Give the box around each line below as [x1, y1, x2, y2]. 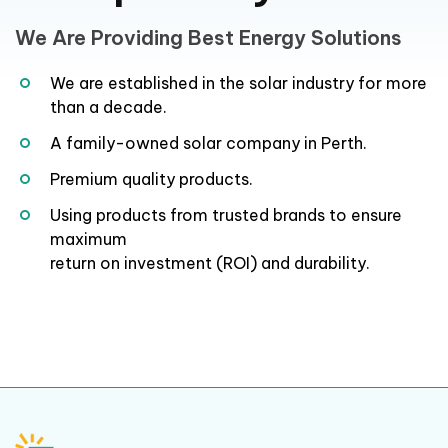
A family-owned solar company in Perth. [50, 133, 367, 153]
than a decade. [50, 97, 167, 117]
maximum [50, 229, 127, 249]
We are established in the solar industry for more [50, 73, 427, 93]
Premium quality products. [50, 169, 253, 189]
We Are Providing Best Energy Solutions [15, 25, 402, 50]
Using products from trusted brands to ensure [50, 205, 402, 225]
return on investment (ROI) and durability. [50, 253, 370, 273]
